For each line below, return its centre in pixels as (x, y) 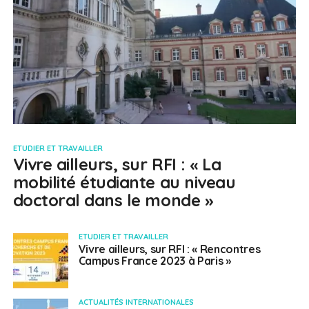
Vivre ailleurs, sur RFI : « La (117, 165)
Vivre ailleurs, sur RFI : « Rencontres (169, 249)
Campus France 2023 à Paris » (154, 261)
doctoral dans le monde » (113, 200)
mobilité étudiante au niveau (124, 182)
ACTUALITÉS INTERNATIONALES (136, 302)
